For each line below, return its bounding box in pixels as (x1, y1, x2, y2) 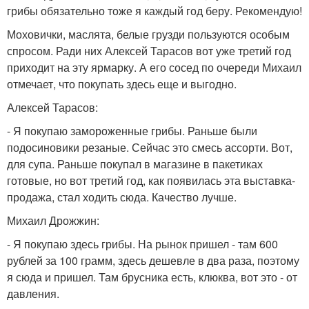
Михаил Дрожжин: (7, 212, 99, 228)
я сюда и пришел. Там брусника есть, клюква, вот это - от (7, 269, 297, 285)
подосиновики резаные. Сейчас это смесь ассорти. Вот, (7, 139, 292, 155)
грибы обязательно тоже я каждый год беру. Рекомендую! (7, 3, 302, 19)
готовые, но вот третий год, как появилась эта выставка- (7, 172, 295, 188)
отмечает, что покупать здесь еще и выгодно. (7, 76, 237, 92)
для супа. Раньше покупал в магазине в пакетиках (7, 156, 263, 172)
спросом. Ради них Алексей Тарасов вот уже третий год (7, 43, 291, 59)
